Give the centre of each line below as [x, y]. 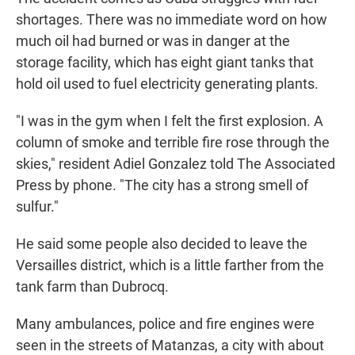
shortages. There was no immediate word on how [172, 20]
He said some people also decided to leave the [162, 244]
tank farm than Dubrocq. [92, 287]
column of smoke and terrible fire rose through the [173, 143]
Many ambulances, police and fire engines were [165, 324]
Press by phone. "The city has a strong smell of [162, 185]
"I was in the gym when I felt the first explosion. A [170, 121]
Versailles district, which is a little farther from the [170, 265]
